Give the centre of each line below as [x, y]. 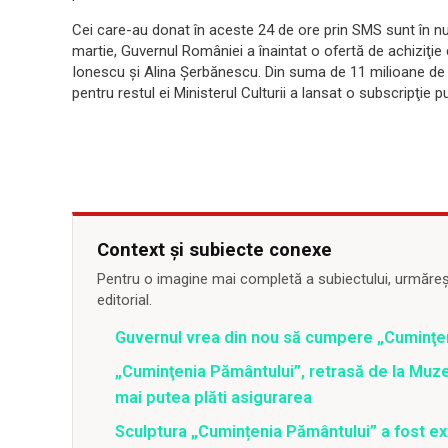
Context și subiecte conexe [214, 250]
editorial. [124, 300]
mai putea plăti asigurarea [213, 398]
